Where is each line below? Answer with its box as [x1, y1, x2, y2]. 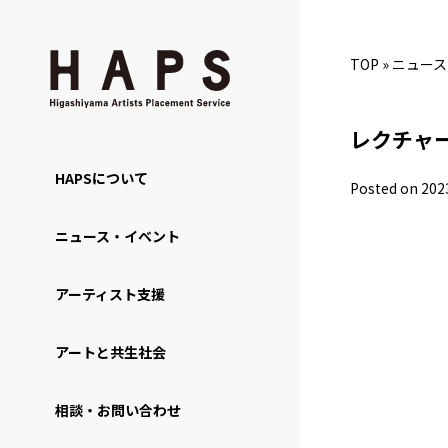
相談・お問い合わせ [55, 399, 181, 420]
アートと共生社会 [55, 341, 166, 362]
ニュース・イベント [55, 225, 180, 246]
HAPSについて [55, 167, 148, 188]
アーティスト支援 [55, 283, 165, 304]
